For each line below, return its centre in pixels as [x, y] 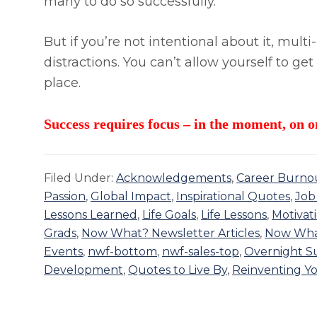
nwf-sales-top [201, 252]
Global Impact [131, 197]
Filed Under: [80, 178]
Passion [65, 197]
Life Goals [169, 215]
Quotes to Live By [178, 270]
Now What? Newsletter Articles [171, 234]
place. [62, 83]
